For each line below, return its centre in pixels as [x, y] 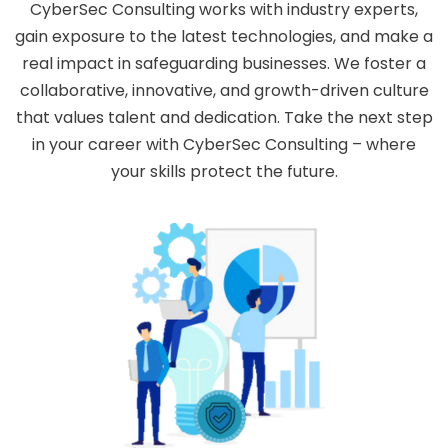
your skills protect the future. [224, 171]
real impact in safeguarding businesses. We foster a [224, 63]
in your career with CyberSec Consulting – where [224, 144]
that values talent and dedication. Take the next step [224, 117]
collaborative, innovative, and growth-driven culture [224, 90]
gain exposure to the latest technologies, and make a [224, 36]
